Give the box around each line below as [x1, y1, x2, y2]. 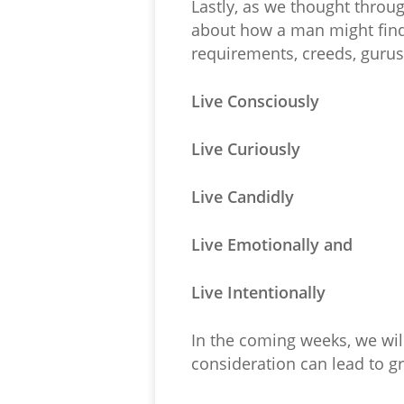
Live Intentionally [191, 281, 326, 303]
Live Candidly [191, 186, 294, 207]
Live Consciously [191, 90, 319, 112]
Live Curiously [191, 138, 300, 160]
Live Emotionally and [191, 234, 353, 255]
